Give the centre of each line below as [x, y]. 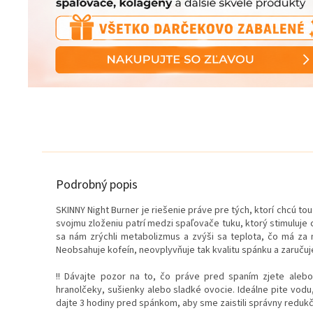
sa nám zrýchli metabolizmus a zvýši [135, 237]
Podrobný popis [97, 185]
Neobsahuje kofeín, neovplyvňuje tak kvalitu [148, 250]
